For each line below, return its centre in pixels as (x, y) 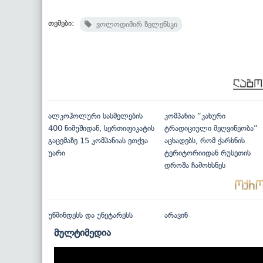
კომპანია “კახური (195, 116)
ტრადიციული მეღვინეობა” (211, 129)
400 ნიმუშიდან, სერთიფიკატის (101, 129)
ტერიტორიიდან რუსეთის (207, 153)
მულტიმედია (82, 233)
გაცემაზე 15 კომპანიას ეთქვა (98, 141)
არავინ (176, 215)
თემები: (61, 23)
